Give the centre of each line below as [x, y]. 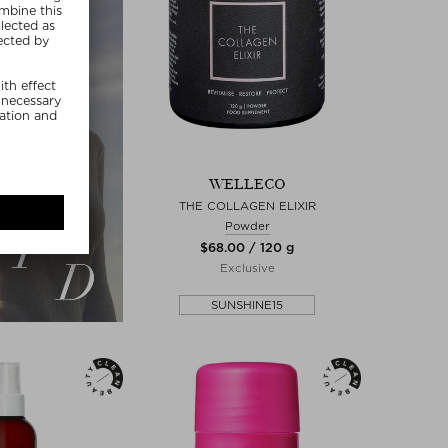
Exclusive [247, 267]
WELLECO [247, 184]
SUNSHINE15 [246, 304]
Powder [247, 225]
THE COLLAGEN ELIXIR [247, 205]
